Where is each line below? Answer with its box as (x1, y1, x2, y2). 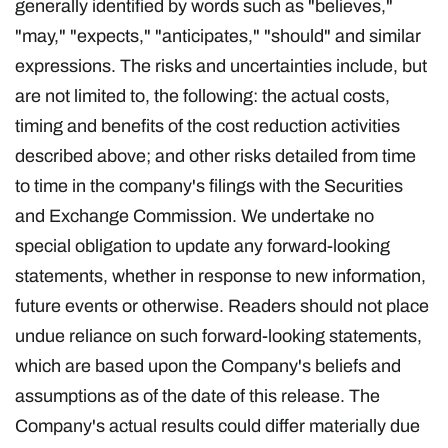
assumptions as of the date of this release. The (15, 385, 380, 406)
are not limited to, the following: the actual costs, (15, 85, 390, 106)
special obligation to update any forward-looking (15, 235, 390, 256)
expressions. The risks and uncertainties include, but (15, 55, 427, 76)
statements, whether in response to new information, (15, 265, 426, 286)
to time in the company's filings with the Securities (15, 175, 403, 196)
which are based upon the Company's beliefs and (15, 355, 401, 376)
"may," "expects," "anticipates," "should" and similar (15, 25, 421, 46)
